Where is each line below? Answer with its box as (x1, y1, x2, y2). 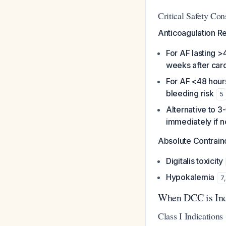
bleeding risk (166, 88, 214, 98)
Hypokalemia (166, 172, 215, 182)
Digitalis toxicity (166, 156, 223, 166)
